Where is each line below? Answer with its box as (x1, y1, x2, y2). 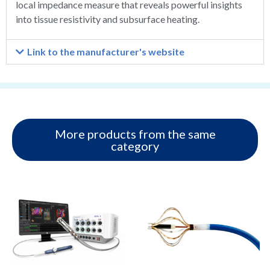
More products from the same (54, 127, 216, 142)
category (111, 139, 159, 154)
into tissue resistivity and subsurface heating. (16, 13, 199, 25)
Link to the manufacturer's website (27, 46, 185, 58)
